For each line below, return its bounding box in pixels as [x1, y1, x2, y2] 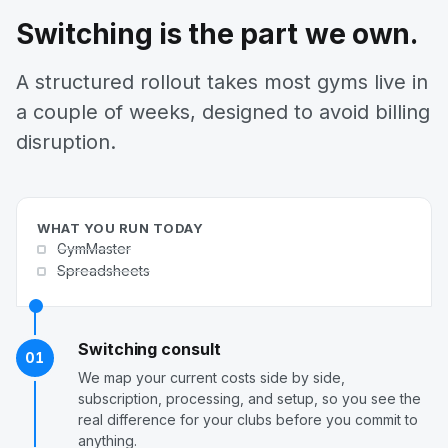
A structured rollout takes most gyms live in [16, 69, 428, 94]
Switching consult [78, 338, 221, 359]
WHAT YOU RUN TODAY [37, 219, 204, 236]
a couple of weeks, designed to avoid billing [16, 99, 430, 124]
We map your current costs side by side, [78, 368, 345, 386]
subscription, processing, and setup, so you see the [78, 389, 421, 407]
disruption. [16, 129, 116, 154]
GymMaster [57, 239, 131, 257]
